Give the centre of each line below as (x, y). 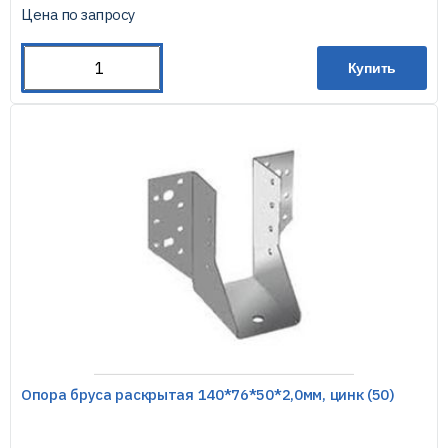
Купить (372, 68)
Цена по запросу (78, 14)
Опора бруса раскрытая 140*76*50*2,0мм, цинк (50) (208, 394)
